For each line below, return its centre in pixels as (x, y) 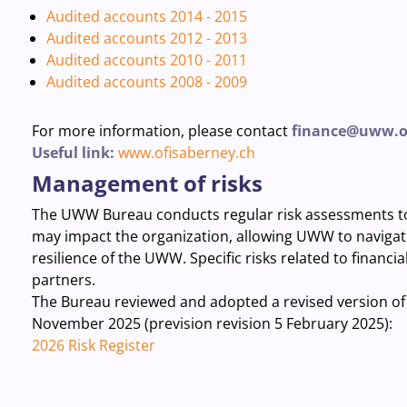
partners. (63, 280)
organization (183, 236)
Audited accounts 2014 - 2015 (146, 16)
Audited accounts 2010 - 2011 (146, 60)
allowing (264, 236)
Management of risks (147, 183)
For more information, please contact (161, 131)
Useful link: (74, 153)
